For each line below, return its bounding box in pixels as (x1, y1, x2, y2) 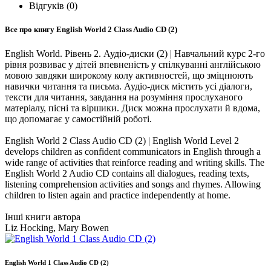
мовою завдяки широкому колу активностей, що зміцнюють (5, 70, 253, 80)
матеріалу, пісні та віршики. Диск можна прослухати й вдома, (5, 102, 260, 113)
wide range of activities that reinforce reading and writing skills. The (5, 157, 264, 168)
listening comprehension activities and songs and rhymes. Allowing (5, 178, 261, 189)
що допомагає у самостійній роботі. (5, 113, 152, 124)
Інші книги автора (5, 211, 80, 222)
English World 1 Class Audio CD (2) (5, 259, 109, 267)
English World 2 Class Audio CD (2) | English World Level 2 (5, 135, 239, 146)
